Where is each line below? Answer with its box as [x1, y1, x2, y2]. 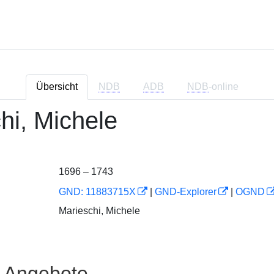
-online [208, 81, 239, 92]
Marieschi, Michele [58, 205, 140, 216]
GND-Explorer [154, 187, 217, 197]
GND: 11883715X [58, 187, 136, 197]
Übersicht [35, 81, 78, 92]
